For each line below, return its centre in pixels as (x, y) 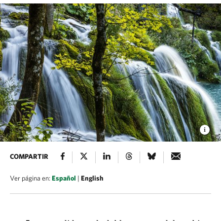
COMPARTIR (29, 156)
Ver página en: (31, 178)
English (92, 178)
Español (64, 178)
